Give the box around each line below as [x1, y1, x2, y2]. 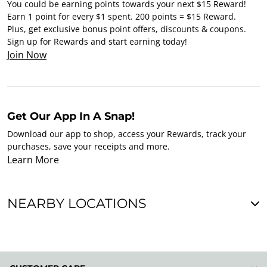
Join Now [7, 48, 46, 61]
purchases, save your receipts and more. [7, 141, 170, 152]
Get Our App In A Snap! [7, 110, 135, 123]
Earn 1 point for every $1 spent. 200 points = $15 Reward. [7, 11, 236, 22]
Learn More [7, 153, 59, 166]
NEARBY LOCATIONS [7, 195, 147, 211]
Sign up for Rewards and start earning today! [7, 36, 187, 47]
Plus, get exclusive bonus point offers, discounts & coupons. [7, 23, 246, 35]
